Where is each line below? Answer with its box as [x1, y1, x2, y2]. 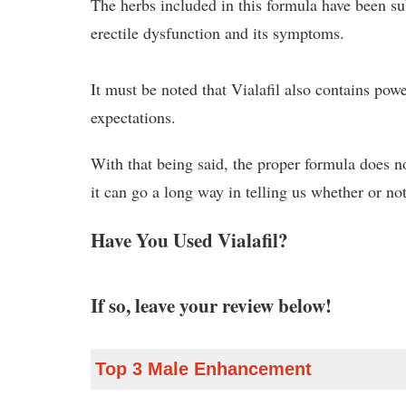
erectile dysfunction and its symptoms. [91, 21, 345, 43]
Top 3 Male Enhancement [95, 358, 313, 379]
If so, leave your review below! [91, 290, 333, 319]
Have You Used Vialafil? [91, 225, 289, 254]
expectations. [91, 105, 177, 128]
